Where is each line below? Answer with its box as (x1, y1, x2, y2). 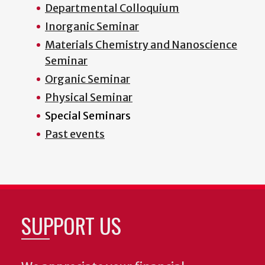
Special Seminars (45, 108, 131, 122)
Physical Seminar (45, 90, 132, 104)
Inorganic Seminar (45, 19, 139, 33)
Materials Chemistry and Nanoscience (45, 37, 237, 51)
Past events (45, 127, 105, 141)
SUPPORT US (21, 209, 121, 241)
